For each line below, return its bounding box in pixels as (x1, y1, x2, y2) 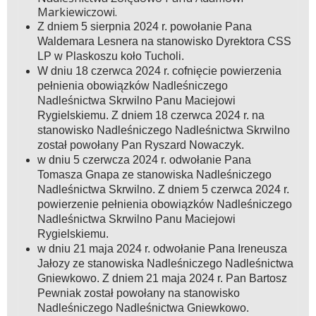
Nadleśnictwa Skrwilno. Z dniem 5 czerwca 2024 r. (37, 183, 289, 196)
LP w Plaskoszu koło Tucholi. (37, 50, 184, 63)
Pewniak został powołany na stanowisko (37, 287, 240, 300)
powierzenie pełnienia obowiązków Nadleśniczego (37, 198, 292, 211)
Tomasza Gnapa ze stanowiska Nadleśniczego (37, 169, 272, 181)
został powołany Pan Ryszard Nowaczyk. (37, 139, 244, 152)
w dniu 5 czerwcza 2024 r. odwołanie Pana (37, 154, 251, 166)
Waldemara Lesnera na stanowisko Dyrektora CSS (37, 35, 291, 48)
